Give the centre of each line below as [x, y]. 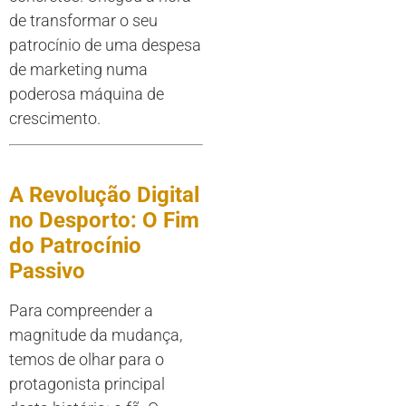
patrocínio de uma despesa [105, 45]
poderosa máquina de [87, 94]
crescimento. [55, 119]
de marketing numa [78, 70]
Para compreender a [81, 310]
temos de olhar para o [87, 359]
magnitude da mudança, [96, 334]
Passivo [47, 271]
